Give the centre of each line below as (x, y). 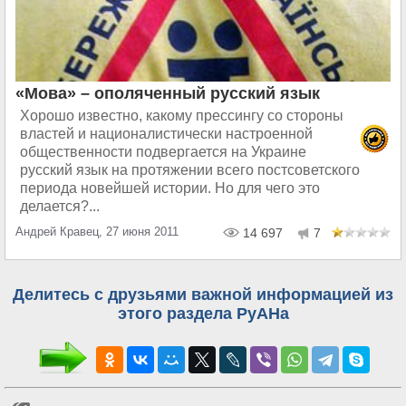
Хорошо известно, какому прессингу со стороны (182, 116)
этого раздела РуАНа (203, 314)
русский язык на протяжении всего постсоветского (190, 170)
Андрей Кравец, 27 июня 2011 (97, 232)
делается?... (60, 207)
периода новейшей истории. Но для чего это (170, 188)
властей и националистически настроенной (166, 134)
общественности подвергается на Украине (163, 152)
